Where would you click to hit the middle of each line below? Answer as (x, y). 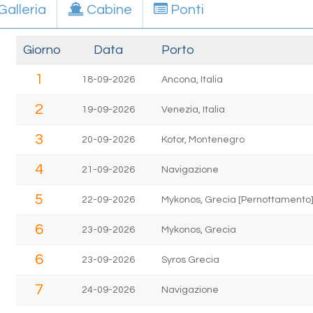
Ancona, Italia (192, 79)
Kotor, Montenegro (203, 139)
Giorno (42, 50)
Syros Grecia (190, 260)
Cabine (108, 9)
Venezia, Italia (193, 109)
